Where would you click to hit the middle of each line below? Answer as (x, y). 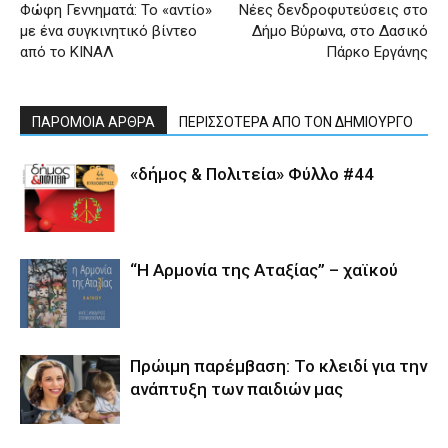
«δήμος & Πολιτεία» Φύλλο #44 (252, 174)
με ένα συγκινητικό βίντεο (108, 31)
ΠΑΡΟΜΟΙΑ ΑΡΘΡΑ (93, 122)
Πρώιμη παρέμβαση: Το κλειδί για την (278, 366)
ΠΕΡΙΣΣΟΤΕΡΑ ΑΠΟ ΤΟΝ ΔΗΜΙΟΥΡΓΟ (296, 122)
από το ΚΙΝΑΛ (67, 52)
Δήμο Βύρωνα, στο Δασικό (340, 31)
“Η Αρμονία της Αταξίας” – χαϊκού (264, 270)
